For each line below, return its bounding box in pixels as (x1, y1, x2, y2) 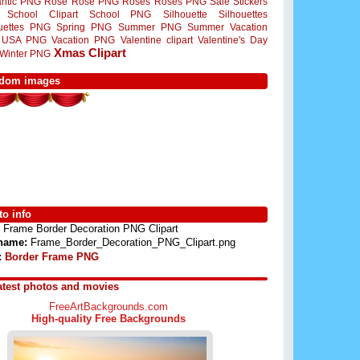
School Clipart (7, 9, 78, 19)
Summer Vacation (187, 22, 268, 32)
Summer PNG (117, 22, 182, 32)
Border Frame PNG (5, 250, 99, 263)
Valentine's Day (198, 35, 268, 46)
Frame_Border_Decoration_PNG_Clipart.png (27, 236, 235, 249)
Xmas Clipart (54, 46, 126, 59)
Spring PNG (56, 22, 112, 32)
